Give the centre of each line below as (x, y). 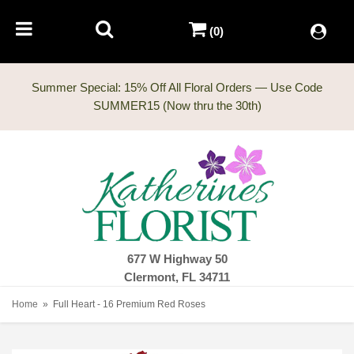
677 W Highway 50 (177, 259)
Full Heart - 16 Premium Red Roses (129, 305)
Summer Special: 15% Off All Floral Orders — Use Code (177, 87)
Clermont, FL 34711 (177, 277)
